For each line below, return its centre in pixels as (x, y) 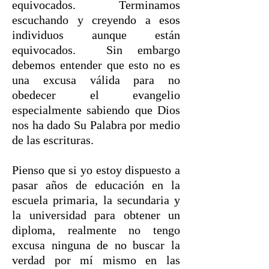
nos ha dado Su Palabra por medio (96, 125)
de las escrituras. (54, 140)
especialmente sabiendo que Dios (96, 110)
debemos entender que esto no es (96, 65)
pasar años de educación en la (96, 185)
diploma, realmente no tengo (96, 230)
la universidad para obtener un (96, 215)
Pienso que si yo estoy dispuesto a (96, 170)
